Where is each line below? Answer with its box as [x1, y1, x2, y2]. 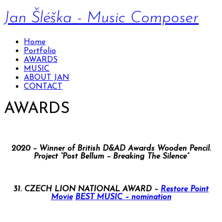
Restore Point [161, 185, 209, 193]
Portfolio [24, 47, 56, 55]
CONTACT [24, 82, 62, 91]
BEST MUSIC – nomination [75, 193, 171, 201]
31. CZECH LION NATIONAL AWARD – [13, 185, 161, 193]
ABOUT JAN [24, 73, 69, 82]
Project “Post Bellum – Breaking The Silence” [33, 152, 189, 161]
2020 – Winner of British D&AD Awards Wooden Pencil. [11, 144, 211, 153]
